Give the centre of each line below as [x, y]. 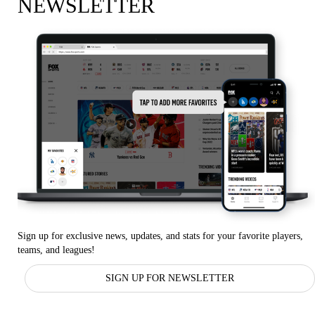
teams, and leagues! [56, 250]
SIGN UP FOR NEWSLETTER [170, 278]
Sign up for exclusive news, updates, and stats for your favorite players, [160, 236]
